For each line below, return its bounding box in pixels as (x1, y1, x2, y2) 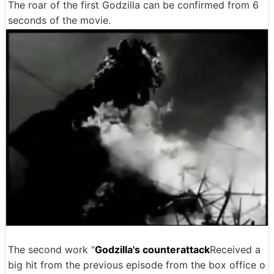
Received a (210, 243, 261, 256)
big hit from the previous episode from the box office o (8, 259, 265, 271)
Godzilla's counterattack (95, 243, 210, 256)
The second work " (8, 243, 95, 256)
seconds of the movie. (8, 14, 111, 26)
